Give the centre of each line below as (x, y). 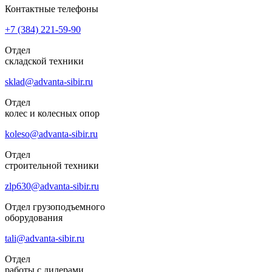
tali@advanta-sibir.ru (45, 238)
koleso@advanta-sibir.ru (51, 134)
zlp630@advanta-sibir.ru (52, 186)
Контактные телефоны (52, 8)
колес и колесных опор (52, 113)
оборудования (34, 217)
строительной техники (52, 165)
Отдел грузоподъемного (55, 206)
